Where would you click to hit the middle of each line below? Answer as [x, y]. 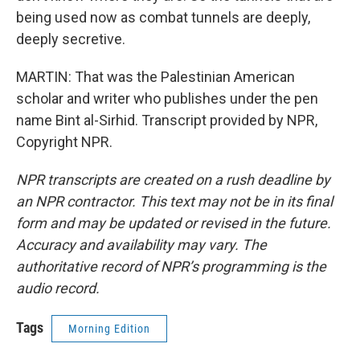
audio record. [58, 288]
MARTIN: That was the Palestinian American [155, 77]
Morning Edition [109, 329]
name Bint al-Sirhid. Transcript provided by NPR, [167, 120]
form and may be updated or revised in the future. [174, 223]
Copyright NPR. [64, 142]
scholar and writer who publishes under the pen [167, 98]
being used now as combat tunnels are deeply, [163, 17]
